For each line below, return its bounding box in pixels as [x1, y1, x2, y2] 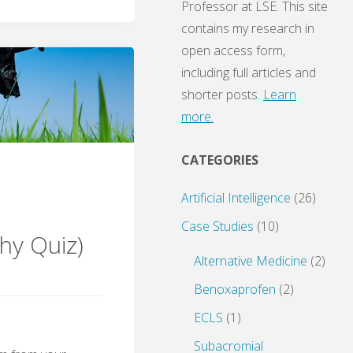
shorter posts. [181, 86, 263, 104]
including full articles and [181, 64, 316, 82]
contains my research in [181, 20, 314, 38]
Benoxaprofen [194, 281, 276, 299]
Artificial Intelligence [181, 189, 291, 207]
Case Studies [181, 217, 254, 236]
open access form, [181, 42, 285, 60]
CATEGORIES [181, 151, 258, 169]
